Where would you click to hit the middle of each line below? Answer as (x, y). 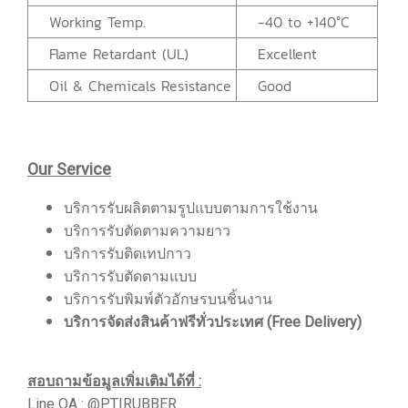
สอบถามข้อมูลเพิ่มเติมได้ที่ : (114, 381)
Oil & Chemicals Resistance (132, 86)
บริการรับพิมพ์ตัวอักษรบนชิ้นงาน (168, 299)
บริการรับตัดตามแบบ (130, 276)
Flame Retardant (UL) (111, 54)
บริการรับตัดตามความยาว (147, 231)
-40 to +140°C (296, 22)
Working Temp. (89, 22)
